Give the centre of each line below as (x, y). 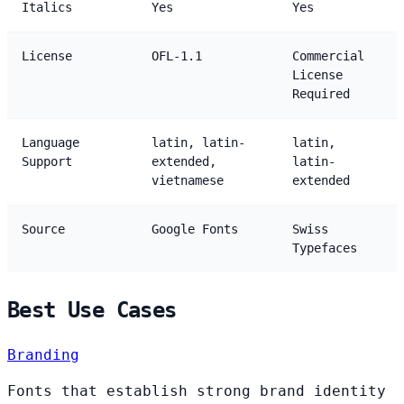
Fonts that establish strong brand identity (197, 390)
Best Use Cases (92, 310)
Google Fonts (195, 229)
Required (321, 93)
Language (50, 142)
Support (47, 161)
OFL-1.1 (177, 55)
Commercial (328, 55)
